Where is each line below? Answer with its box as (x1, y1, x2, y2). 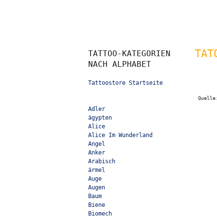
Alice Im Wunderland (88, 132, 153, 139)
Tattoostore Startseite (88, 79, 163, 86)
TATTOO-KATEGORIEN (88, 49, 170, 58)
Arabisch (88, 158, 115, 165)
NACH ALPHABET (88, 60, 151, 69)
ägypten (88, 114, 112, 121)
